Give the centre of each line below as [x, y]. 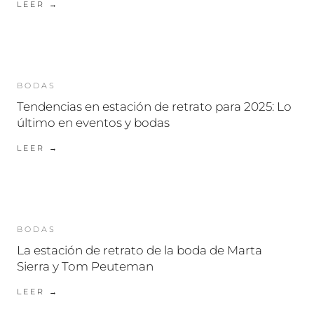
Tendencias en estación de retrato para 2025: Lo [154, 107]
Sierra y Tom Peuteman [85, 267]
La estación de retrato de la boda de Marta [139, 251]
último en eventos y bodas [93, 123]
